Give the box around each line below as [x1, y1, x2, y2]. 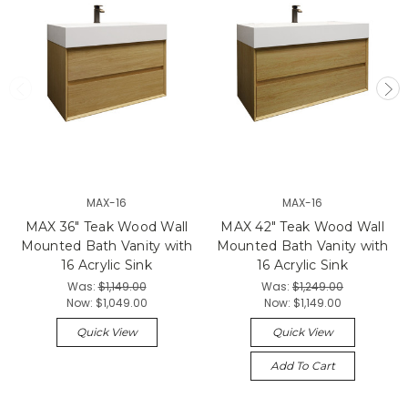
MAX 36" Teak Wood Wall [25, 219, 189, 236]
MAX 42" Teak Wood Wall [220, 219, 384, 236]
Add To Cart [270, 359, 335, 372]
